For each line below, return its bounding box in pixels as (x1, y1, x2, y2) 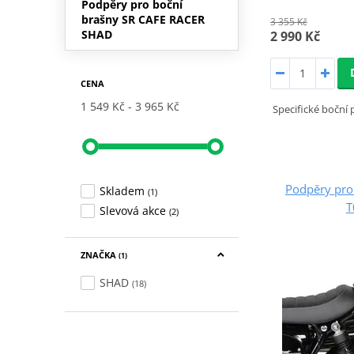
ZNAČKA (80, 248, 119, 261)
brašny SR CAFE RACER (81, 11, 205, 27)
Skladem (99, 183, 145, 198)
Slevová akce (99, 202, 166, 218)
